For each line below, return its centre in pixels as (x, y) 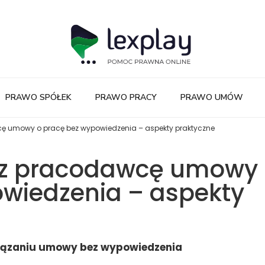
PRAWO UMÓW (211, 97)
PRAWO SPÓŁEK (38, 97)
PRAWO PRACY (126, 97)
